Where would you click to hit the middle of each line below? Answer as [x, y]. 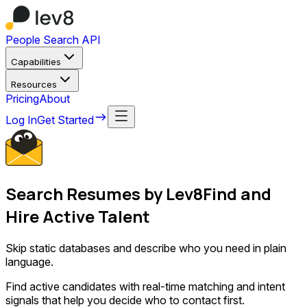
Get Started [65, 120]
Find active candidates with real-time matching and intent [145, 286]
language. [29, 261]
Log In [21, 120]
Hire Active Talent [78, 216]
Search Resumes [75, 193]
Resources [34, 84]
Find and [237, 193]
